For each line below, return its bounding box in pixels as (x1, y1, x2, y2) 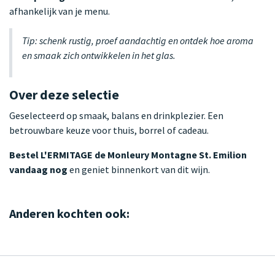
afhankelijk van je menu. (9, 4, 110, 17)
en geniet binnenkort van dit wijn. (68, 163, 210, 176)
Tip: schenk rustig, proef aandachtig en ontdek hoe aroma (22, 34, 254, 47)
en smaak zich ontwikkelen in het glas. (22, 48, 176, 61)
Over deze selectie (9, 86, 119, 103)
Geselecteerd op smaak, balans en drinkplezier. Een (9, 109, 223, 122)
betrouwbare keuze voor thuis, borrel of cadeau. (9, 123, 209, 136)
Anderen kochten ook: (9, 205, 130, 221)
